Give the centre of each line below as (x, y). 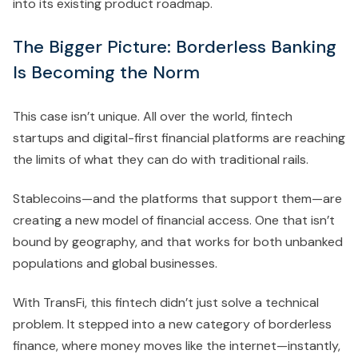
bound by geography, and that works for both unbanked (178, 241)
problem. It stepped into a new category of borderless (172, 324)
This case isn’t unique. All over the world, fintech (153, 116)
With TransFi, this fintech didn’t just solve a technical (166, 302)
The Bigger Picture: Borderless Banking (175, 46)
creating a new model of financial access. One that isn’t (174, 220)
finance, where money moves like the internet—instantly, (177, 345)
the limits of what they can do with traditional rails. (161, 159)
